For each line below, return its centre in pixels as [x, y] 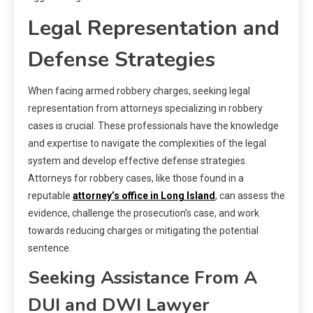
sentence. [50, 248]
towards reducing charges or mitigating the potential [143, 230]
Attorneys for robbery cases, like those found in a [136, 178]
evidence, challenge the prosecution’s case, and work [144, 213]
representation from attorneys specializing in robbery [145, 108]
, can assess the [250, 195]
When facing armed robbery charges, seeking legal [139, 90]
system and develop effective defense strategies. [138, 160]
